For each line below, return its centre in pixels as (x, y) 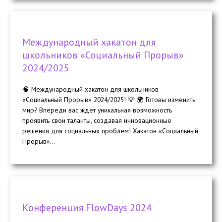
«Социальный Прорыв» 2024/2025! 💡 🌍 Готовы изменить (109, 99)
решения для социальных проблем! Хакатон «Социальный (110, 131)
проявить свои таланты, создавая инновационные (97, 120)
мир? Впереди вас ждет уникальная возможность (97, 110)
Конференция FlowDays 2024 (87, 208)
